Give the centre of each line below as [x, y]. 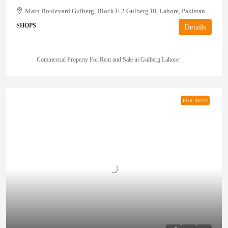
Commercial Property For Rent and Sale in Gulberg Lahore [108, 60]
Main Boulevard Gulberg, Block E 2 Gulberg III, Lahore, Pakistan [115, 11]
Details [195, 27]
